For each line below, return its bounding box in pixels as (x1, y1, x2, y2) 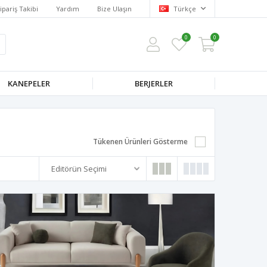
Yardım (56, 4, 79, 13)
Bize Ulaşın (97, 4, 132, 13)
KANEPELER (8, 78, 51, 89)
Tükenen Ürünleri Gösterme (93, 136, 188, 147)
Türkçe (172, 4, 198, 13)
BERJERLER (135, 78, 173, 89)
